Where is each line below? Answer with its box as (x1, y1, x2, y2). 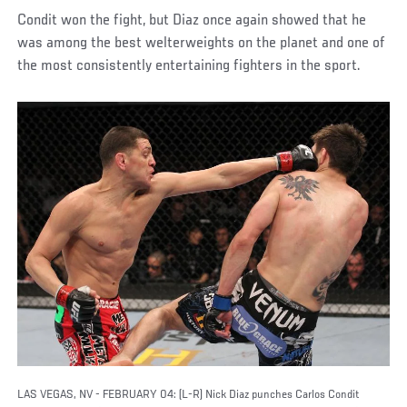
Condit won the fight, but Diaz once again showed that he (17, 12, 367, 29)
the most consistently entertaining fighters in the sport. (17, 57, 362, 74)
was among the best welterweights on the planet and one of (17, 35, 386, 52)
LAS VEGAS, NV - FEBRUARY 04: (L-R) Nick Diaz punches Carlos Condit (17, 388, 361, 402)
